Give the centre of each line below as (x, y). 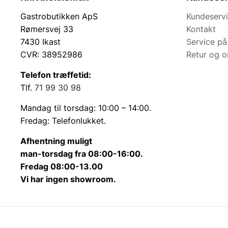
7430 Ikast (40, 42)
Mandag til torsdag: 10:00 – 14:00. (86, 108)
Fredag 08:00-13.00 (62, 167)
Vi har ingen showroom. (68, 179)
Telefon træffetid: (56, 75)
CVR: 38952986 (51, 55)
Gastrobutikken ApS (59, 17)
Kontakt (201, 29)
